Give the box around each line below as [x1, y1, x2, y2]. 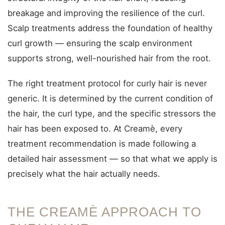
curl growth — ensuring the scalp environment [8, 38, 192, 48]
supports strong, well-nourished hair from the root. [8, 53, 211, 63]
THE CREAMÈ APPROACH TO [8, 205, 201, 219]
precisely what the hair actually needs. [8, 169, 160, 179]
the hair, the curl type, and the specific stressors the [8, 108, 216, 119]
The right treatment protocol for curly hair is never [8, 78, 207, 88]
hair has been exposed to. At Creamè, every [8, 124, 182, 134]
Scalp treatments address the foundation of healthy [8, 23, 212, 33]
